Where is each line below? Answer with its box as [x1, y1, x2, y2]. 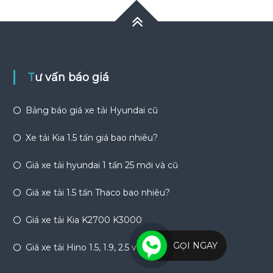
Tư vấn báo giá [34, 70, 109, 84]
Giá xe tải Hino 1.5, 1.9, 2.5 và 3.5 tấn [25, 241, 171, 253]
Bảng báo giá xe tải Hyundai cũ [25, 104, 158, 116]
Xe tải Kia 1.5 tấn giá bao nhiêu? [25, 132, 158, 143]
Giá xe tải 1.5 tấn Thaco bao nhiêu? [25, 186, 170, 198]
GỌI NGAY [173, 240, 218, 252]
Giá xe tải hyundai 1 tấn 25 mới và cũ [25, 159, 178, 171]
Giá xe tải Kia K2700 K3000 [25, 214, 142, 225]
